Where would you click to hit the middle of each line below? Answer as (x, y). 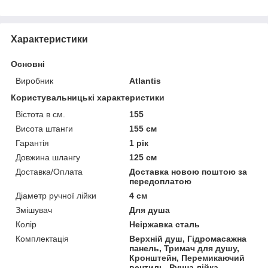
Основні (28, 64)
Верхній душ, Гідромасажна (188, 238)
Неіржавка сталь (165, 224)
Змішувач (34, 210)
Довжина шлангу (48, 157)
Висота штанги (44, 128)
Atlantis (145, 80)
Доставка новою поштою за (188, 171)
